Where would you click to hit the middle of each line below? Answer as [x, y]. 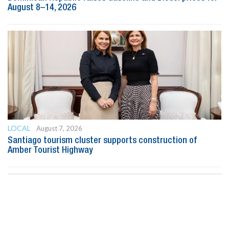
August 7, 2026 [59, 128]
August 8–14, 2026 [42, 7]
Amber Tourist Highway [50, 150]
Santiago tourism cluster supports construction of [102, 140]
